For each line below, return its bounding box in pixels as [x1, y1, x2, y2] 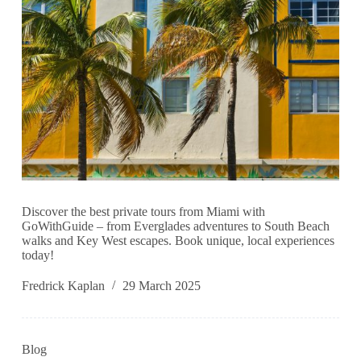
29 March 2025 [122, 279, 201, 293]
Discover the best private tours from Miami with [21, 205, 265, 219]
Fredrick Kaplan [21, 279, 105, 293]
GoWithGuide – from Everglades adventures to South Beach [21, 219, 330, 234]
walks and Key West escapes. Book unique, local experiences [21, 234, 334, 248]
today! [21, 248, 54, 263]
